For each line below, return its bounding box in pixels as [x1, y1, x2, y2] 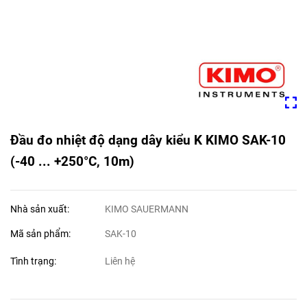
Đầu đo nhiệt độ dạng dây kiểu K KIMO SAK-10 [10, 132, 286, 148]
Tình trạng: [10, 256, 58, 267]
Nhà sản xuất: [10, 204, 71, 215]
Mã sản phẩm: [10, 228, 73, 240]
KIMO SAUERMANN [105, 204, 189, 215]
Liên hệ [105, 256, 136, 267]
